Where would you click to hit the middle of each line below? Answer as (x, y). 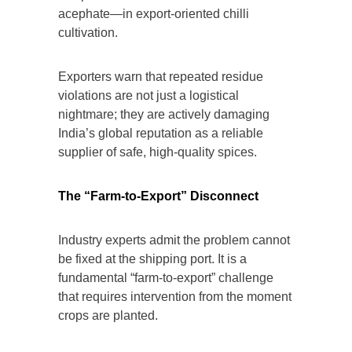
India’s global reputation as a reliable (161, 134)
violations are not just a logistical (148, 96)
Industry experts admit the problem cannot (174, 240)
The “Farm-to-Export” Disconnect (158, 196)
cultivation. (88, 33)
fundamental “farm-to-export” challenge (166, 278)
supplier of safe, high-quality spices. (158, 152)
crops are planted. (108, 316)
